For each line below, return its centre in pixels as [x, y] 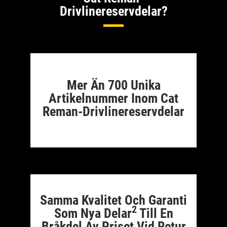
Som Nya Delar [93, 213]
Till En [155, 213]
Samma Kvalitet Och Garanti [113, 200]
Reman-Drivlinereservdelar [113, 111]
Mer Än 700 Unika [113, 85]
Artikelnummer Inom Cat [113, 98]
